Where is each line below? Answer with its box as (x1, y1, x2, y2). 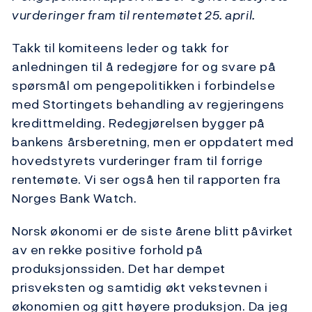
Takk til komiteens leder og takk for (12, 38, 229, 58)
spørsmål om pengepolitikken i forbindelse (12, 76, 276, 95)
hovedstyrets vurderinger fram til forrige (12, 151, 263, 171)
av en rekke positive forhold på (12, 240, 203, 260)
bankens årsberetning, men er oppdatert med (12, 132, 294, 152)
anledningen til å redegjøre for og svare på (12, 57, 276, 77)
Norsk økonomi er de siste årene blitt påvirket (12, 221, 293, 241)
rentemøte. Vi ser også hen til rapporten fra (12, 170, 281, 189)
